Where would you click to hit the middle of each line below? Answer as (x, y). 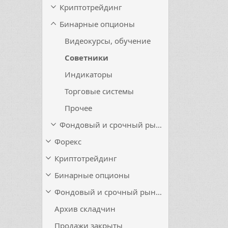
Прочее (78, 108)
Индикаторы (89, 74)
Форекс (68, 141)
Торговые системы (99, 91)
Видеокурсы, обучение (108, 41)
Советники (87, 58)
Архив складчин (85, 209)
